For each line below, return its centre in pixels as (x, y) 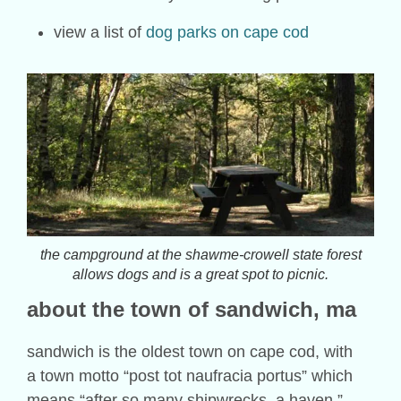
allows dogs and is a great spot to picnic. (200, 275)
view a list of (100, 32)
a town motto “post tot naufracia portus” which (190, 376)
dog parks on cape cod (227, 32)
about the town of (121, 310)
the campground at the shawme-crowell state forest (200, 255)
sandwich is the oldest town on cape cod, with (190, 352)
